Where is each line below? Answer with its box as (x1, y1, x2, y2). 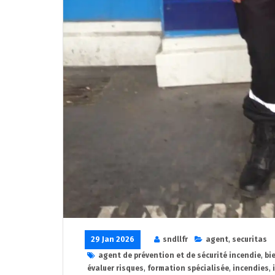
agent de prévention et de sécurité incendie (98, 250, 261, 260)
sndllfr (163, 234, 188, 244)
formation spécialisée (147, 263, 229, 273)
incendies (233, 263, 269, 273)
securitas (232, 234, 267, 244)
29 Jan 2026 (91, 234, 134, 244)
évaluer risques (87, 263, 144, 273)
